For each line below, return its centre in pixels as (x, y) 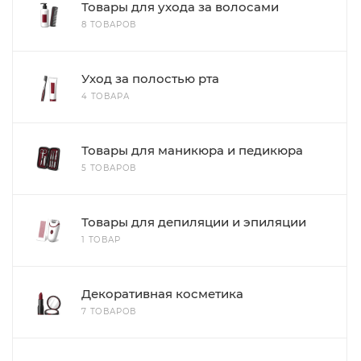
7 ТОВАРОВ (109, 311)
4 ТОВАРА (106, 96)
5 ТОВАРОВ (109, 168)
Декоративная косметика (162, 294)
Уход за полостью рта (150, 79)
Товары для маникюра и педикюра (192, 150)
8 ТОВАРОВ (109, 25)
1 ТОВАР (101, 240)
